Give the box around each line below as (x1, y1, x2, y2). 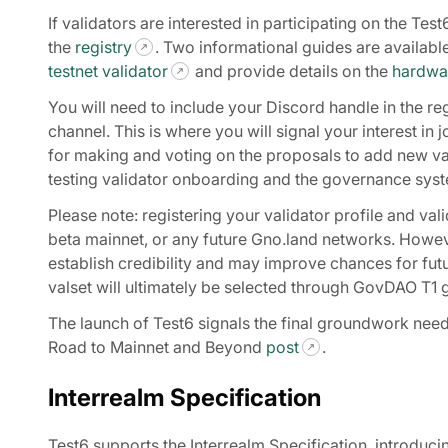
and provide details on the (191, 60, 393, 81)
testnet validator (48, 60, 168, 81)
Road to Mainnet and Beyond (48, 336, 266, 357)
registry (75, 36, 132, 57)
